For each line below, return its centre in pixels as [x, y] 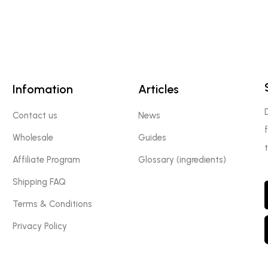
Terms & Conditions [53, 204]
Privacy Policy [40, 226]
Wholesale [33, 137]
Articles [159, 89]
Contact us [35, 115]
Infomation [43, 89]
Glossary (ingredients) [182, 159]
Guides [153, 137]
